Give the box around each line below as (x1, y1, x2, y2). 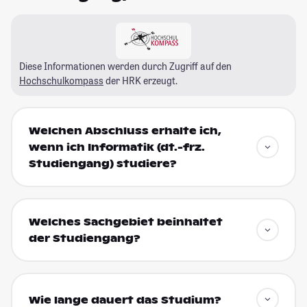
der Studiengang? (28, 232, 140, 245)
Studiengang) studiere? (28, 158, 177, 171)
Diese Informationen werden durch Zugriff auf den (19, 59, 232, 73)
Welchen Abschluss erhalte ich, (28, 125, 221, 138)
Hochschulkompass (19, 73, 103, 87)
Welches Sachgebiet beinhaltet (28, 216, 223, 229)
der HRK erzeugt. (103, 73, 177, 87)
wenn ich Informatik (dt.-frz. (28, 141, 205, 154)
